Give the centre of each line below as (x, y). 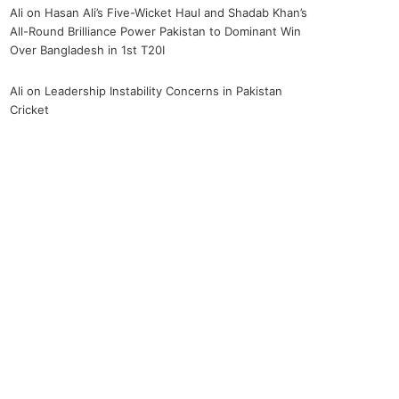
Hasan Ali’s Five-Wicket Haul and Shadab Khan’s (176, 12)
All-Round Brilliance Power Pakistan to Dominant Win (156, 31)
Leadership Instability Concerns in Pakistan (164, 90)
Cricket (30, 109)
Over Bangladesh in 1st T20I (88, 49)
